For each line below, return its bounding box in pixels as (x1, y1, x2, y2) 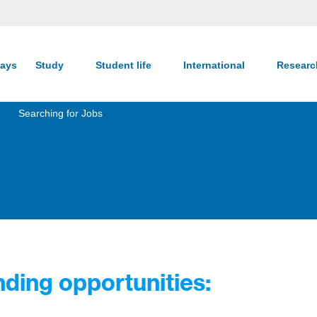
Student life (96, 59, 154, 71)
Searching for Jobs (18, 108, 103, 119)
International (183, 59, 248, 71)
